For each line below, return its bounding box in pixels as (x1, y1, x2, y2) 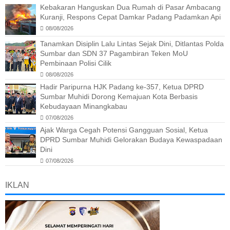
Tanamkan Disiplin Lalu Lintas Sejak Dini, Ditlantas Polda (40, 39, 224, 48)
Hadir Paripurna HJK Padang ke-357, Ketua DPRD (40, 82, 204, 91)
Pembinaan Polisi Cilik (40, 59, 111, 67)
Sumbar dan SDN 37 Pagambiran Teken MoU (40, 49, 188, 57)
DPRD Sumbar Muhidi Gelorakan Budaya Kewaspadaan (40, 135, 222, 144)
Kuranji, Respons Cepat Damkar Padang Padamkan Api (40, 12, 221, 21)
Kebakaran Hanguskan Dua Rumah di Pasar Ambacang (40, 3, 221, 11)
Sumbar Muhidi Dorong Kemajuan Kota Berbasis (40, 92, 198, 101)
